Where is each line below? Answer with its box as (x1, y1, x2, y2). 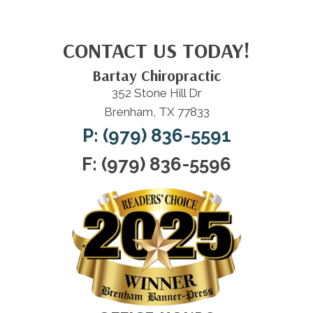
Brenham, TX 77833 (103, 105, 210, 119)
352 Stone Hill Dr (111, 86, 202, 101)
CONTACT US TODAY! (63, 37, 250, 64)
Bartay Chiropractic (92, 66, 221, 86)
